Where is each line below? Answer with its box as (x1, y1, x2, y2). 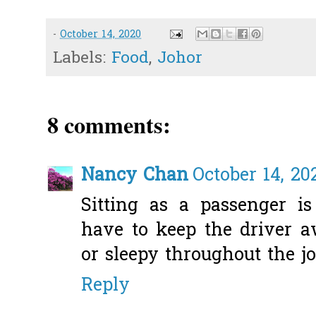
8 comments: (47, 108, 171, 142)
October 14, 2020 (60, 27, 141, 42)
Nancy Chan (81, 163, 188, 190)
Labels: (53, 47, 111, 71)
